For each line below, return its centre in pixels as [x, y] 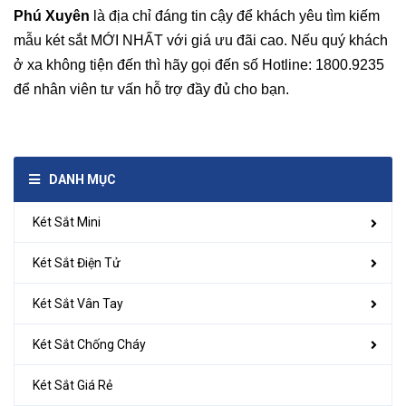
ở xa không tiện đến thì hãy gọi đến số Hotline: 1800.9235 [199, 65]
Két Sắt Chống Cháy [89, 344]
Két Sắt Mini [67, 222]
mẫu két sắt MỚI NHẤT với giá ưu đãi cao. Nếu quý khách [201, 41]
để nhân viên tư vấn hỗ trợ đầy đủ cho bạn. [151, 90]
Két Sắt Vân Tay [78, 303]
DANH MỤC [82, 180]
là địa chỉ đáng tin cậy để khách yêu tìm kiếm [235, 16]
